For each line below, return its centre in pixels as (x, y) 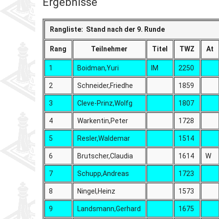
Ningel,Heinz (97, 191)
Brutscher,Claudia (105, 156)
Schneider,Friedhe (105, 85)
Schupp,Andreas (103, 173)
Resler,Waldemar (104, 138)
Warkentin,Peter (103, 120)
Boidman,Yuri (98, 68)
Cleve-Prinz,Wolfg (105, 103)
